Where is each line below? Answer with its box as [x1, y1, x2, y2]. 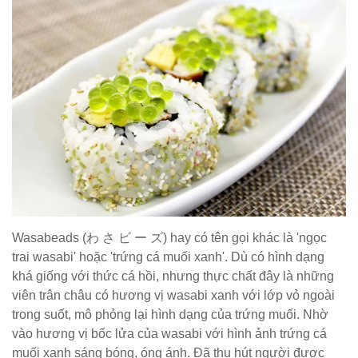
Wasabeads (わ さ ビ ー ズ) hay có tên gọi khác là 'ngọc [12, 231, 327, 245]
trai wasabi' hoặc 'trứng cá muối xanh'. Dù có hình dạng [12, 250, 324, 265]
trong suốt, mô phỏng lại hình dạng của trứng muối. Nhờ [12, 308, 328, 322]
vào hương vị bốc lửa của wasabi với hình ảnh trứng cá [12, 327, 327, 341]
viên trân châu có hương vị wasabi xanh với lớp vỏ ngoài [12, 288, 335, 303]
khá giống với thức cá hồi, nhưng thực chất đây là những [12, 269, 334, 284]
